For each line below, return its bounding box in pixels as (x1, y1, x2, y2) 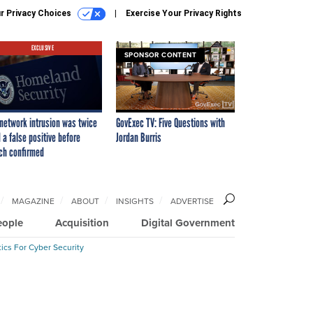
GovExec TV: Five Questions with (116, 115, 225, 131)
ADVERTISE (170, 194, 214, 208)
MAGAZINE (12, 194, 54, 208)
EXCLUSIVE (31, 43, 54, 52)
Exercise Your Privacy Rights (126, 8, 242, 18)
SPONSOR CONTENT (124, 49, 196, 60)
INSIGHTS (116, 194, 154, 208)
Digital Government (141, 214, 235, 231)
